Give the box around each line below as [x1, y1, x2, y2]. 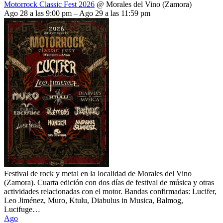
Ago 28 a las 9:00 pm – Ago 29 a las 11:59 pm [4, 8, 150, 17]
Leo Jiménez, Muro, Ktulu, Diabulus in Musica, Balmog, [4, 196, 183, 205]
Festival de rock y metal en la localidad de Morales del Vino [4, 169, 192, 178]
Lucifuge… [4, 205, 44, 214]
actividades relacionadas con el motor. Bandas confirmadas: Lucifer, [4, 187, 217, 196]
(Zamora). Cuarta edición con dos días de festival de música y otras [4, 178, 214, 187]
